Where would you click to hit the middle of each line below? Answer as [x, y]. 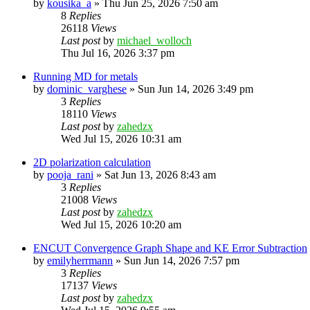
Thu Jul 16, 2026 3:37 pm [118, 53]
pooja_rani [70, 174]
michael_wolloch [154, 40]
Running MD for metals [85, 76]
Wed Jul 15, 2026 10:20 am [121, 224]
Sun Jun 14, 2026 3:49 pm [195, 89]
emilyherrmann [80, 260]
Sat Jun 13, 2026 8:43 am [160, 174]
